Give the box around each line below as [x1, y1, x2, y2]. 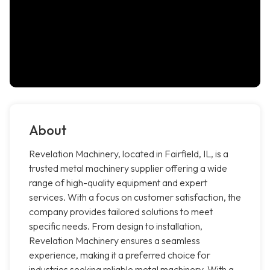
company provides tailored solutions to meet [29, 206, 213, 218]
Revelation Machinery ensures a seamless [29, 234, 200, 247]
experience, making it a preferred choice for [29, 249, 210, 262]
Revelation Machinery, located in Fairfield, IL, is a [29, 148, 228, 160]
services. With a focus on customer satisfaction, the [29, 191, 241, 204]
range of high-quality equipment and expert [29, 177, 207, 189]
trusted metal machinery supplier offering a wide [29, 162, 227, 175]
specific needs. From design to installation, [29, 220, 202, 233]
